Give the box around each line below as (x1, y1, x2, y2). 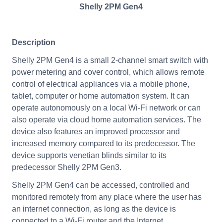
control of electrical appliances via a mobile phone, (11, 79, 189, 88)
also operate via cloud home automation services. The (11, 115, 201, 124)
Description (11, 38, 55, 47)
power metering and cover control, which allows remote (11, 67, 205, 76)
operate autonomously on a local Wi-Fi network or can (11, 103, 201, 112)
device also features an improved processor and (11, 127, 180, 136)
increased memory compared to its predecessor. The (11, 139, 195, 148)
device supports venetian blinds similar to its (11, 151, 166, 160)
